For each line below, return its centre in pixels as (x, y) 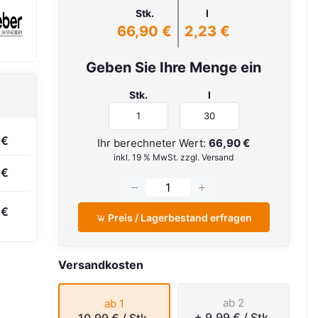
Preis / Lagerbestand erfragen (179, 217)
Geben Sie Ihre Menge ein (174, 67)
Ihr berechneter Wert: (153, 143)
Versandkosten (100, 265)
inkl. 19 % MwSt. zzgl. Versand (174, 157)
